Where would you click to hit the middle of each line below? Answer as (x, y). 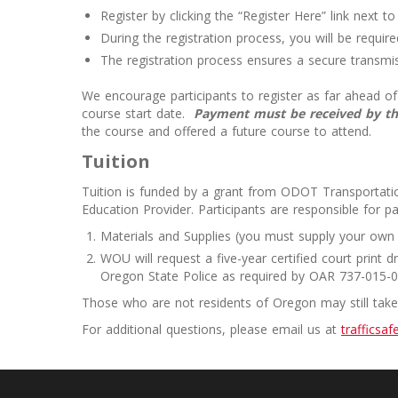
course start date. (138, 113)
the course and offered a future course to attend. (229, 131)
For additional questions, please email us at (211, 329)
